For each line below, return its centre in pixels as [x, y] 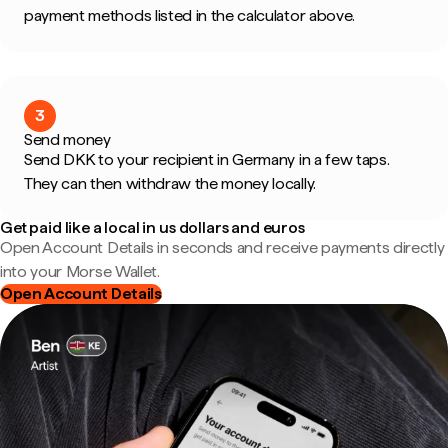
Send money [67, 139]
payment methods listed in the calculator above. [189, 15]
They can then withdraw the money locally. [170, 183]
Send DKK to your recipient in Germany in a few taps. [207, 159]
